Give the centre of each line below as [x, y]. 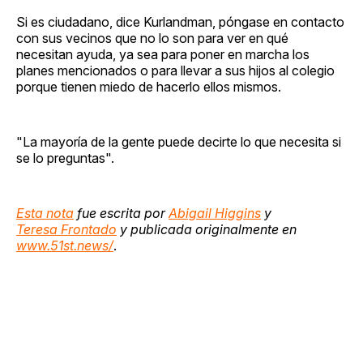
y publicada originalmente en [207, 229]
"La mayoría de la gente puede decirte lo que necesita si [179, 141]
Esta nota [45, 213]
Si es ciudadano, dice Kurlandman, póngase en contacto [180, 21]
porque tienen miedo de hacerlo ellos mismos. [149, 86]
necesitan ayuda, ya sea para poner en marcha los [163, 54]
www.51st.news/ [65, 245]
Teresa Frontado [66, 229]
